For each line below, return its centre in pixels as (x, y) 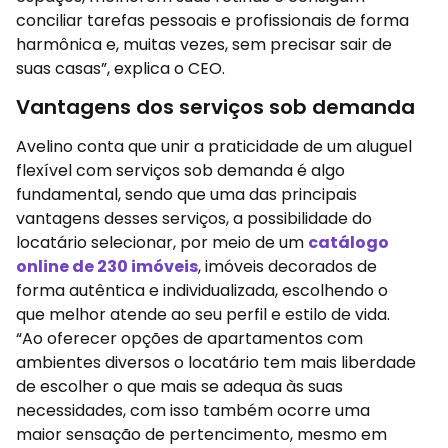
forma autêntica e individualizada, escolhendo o (202, 291)
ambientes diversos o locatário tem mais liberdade (216, 363)
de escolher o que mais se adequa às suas (179, 387)
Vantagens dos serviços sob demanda (215, 107)
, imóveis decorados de (287, 267)
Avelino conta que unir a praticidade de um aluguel (214, 147)
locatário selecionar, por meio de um (162, 243)
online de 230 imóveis (107, 267)
